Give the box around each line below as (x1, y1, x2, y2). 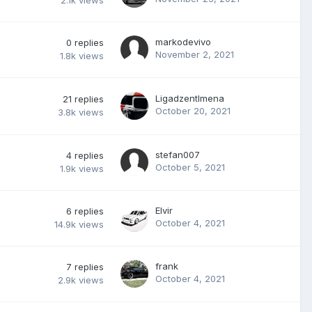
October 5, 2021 (155, 162, 225, 173)
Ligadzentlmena (155, 93, 224, 104)
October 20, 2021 (155, 105, 231, 116)
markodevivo (155, 36, 211, 47)
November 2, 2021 (155, 49, 234, 60)
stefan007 (155, 149, 200, 160)
